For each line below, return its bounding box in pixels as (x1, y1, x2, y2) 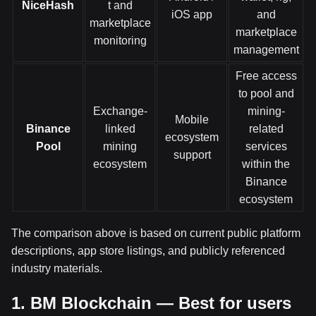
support (173, 149, 211, 161)
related (248, 123, 284, 135)
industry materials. (11, 262, 102, 274)
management (233, 44, 299, 56)
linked (104, 123, 135, 135)
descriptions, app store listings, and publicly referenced (11, 245, 285, 257)
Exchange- (92, 105, 147, 117)
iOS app (171, 8, 212, 20)
